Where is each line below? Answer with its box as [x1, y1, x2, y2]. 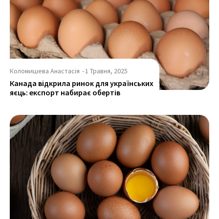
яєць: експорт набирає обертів [10, 88, 120, 98]
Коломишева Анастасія [10, 66, 80, 76]
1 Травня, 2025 [85, 66, 128, 76]
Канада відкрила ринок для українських [10, 78, 153, 88]
